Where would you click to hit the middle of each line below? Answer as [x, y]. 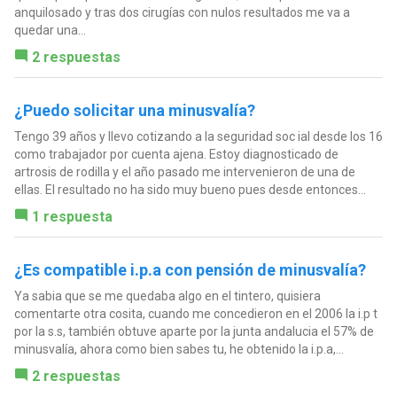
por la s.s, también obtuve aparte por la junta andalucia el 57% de [194, 332]
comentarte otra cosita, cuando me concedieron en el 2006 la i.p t [195, 314]
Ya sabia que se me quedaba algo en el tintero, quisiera [167, 296]
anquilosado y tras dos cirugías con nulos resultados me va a [182, 13]
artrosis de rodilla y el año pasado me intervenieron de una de [184, 172]
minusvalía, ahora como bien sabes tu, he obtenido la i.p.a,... [179, 350]
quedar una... [50, 31]
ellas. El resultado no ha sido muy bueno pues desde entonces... [190, 190]
